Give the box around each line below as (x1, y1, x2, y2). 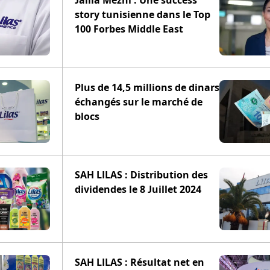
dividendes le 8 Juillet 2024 (75, 183, 201, 196)
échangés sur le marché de (75, 95, 202, 108)
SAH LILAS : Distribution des (75, 168, 208, 181)
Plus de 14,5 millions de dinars (75, 81, 219, 94)
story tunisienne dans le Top (75, 8, 210, 21)
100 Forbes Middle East (75, 22, 183, 36)
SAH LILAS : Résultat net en (75, 256, 204, 269)
